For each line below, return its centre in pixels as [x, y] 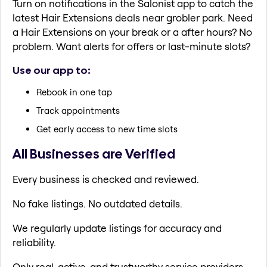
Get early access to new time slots [107, 129]
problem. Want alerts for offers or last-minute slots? [131, 46]
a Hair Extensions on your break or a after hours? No [132, 32]
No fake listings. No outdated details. [97, 203]
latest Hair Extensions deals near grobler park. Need [133, 18]
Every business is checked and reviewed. [106, 179]
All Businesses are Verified [94, 154]
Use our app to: [52, 70]
